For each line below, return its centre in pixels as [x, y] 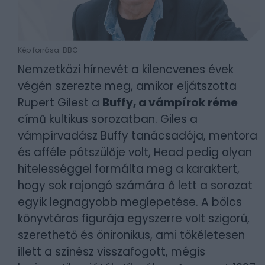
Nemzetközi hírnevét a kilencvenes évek [126, 69]
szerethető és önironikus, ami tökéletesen [131, 235]
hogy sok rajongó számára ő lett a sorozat [135, 185]
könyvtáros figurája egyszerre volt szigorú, [134, 218]
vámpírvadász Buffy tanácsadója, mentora [138, 135]
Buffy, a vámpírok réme [170, 102]
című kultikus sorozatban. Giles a [108, 119]
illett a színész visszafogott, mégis [112, 251]
